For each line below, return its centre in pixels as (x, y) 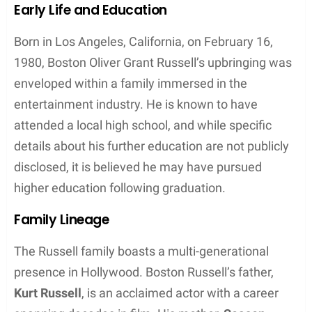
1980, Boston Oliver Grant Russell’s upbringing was (153, 62)
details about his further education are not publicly (151, 146)
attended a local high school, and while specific (143, 125)
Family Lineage (62, 219)
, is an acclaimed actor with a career (180, 292)
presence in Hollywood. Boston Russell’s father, (144, 272)
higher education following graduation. (120, 187)
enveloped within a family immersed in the (131, 83)
